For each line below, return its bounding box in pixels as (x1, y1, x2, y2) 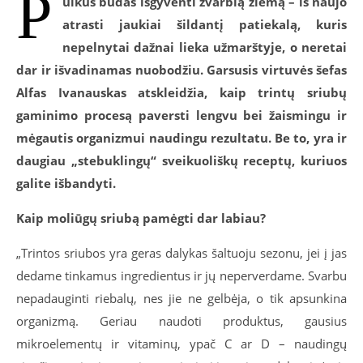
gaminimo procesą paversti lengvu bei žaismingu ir (16, 107, 347, 124)
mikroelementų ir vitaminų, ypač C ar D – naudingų (16, 335, 347, 352)
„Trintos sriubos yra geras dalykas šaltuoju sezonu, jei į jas (16, 245, 347, 262)
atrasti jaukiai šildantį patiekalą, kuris (62, 16, 347, 33)
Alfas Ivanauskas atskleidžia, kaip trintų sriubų (16, 84, 347, 101)
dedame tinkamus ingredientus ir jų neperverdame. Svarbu (16, 267, 347, 284)
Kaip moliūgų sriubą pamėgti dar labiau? (16, 210, 266, 227)
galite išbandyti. (16, 175, 116, 192)
